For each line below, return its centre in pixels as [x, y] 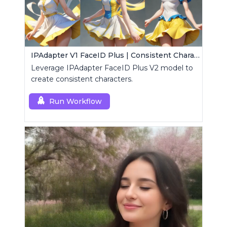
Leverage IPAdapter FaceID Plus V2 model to [112, 68]
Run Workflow [75, 102]
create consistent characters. [82, 79]
